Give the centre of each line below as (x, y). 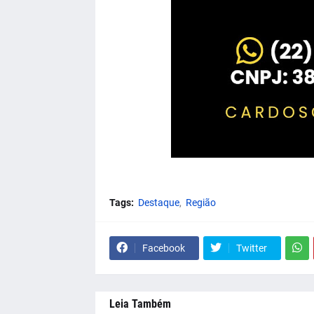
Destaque (158, 202)
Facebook (163, 248)
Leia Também (140, 303)
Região (200, 202)
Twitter (251, 248)
